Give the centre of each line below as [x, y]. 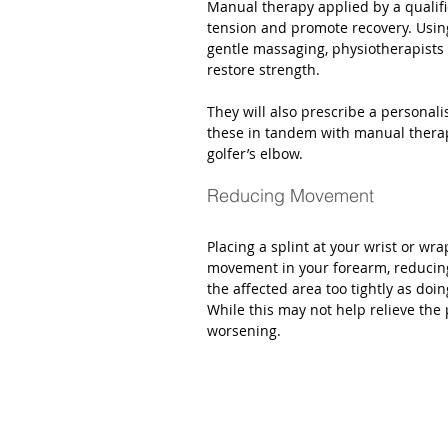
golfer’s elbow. [257, 153]
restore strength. [267, 69]
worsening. [246, 330]
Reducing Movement [290, 195]
